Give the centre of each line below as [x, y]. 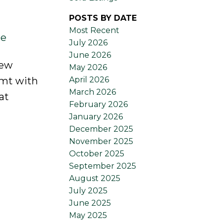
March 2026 [93, 92]
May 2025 [88, 215]
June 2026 [90, 55]
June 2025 [90, 203]
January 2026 [96, 116]
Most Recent [94, 30]
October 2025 [97, 153]
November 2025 [101, 141]
